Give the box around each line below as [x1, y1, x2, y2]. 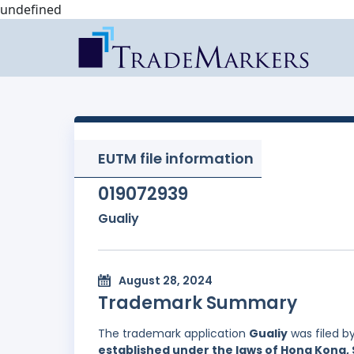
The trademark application [98, 326, 249, 342]
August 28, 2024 [119, 273, 213, 289]
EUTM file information [98, 149, 254, 168]
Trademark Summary [98, 291, 297, 316]
